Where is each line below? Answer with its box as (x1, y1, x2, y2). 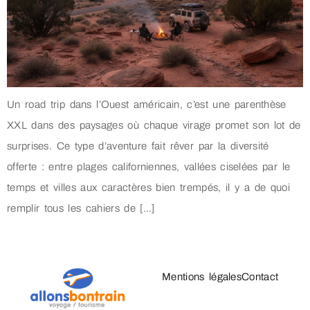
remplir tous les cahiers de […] (7, 202, 155, 214)
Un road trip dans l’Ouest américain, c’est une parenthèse (7, 98, 286, 110)
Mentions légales (162, 271, 241, 282)
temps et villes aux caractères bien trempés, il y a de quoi (7, 181, 290, 193)
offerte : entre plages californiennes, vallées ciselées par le (7, 161, 291, 172)
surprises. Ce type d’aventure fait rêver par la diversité (7, 140, 269, 152)
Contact (241, 271, 279, 282)
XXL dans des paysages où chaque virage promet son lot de (7, 119, 301, 131)
